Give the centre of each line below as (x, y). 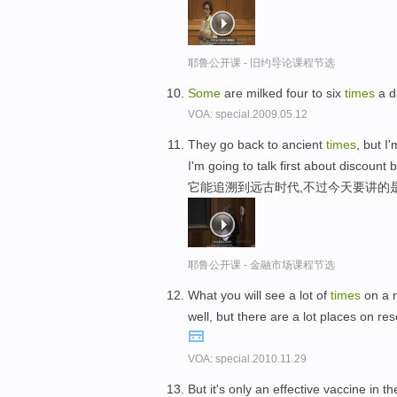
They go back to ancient (257, 144)
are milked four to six (283, 93)
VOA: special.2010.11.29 (247, 358)
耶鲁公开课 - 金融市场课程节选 (261, 265)
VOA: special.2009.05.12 (248, 115)
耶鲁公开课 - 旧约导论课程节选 (261, 63)
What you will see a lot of (259, 295)
